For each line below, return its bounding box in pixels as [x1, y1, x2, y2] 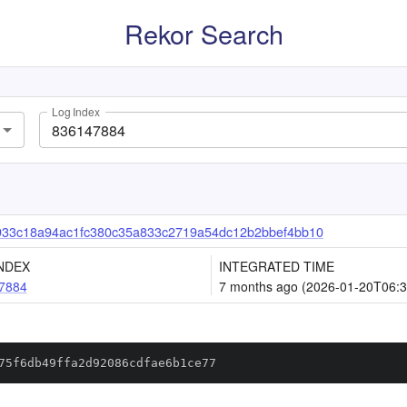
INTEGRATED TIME [219, 257, 334, 275]
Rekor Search [124, 15, 283, 52]
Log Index [52, 104, 100, 120]
